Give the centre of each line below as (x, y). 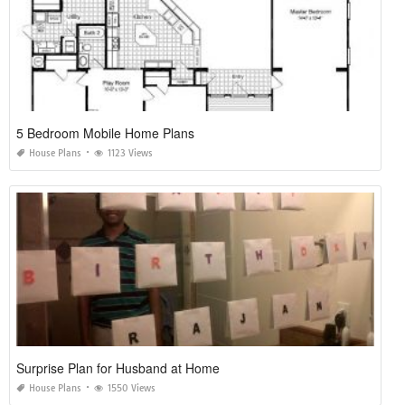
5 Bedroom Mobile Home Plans (105, 132)
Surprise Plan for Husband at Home (118, 367)
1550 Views (132, 388)
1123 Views (130, 153)
